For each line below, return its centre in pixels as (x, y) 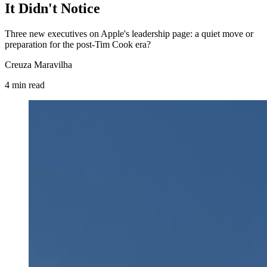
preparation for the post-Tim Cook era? (78, 44)
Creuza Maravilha (38, 64)
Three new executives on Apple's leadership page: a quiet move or (129, 33)
